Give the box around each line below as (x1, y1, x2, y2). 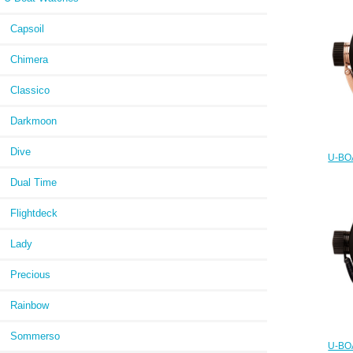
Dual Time (4, 176, 57, 188)
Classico (4, 84, 50, 96)
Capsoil (4, 22, 44, 35)
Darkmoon (4, 114, 57, 127)
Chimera (4, 53, 48, 65)
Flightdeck (4, 206, 58, 219)
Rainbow (4, 299, 49, 311)
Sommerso (4, 329, 60, 342)
